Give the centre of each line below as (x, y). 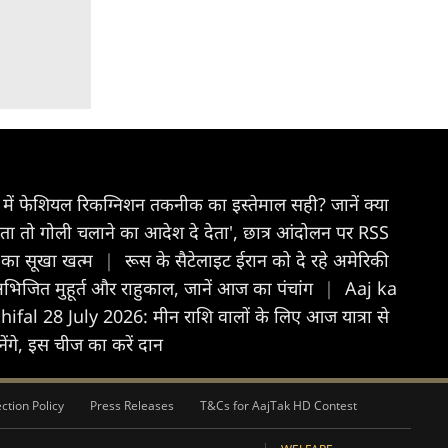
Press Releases (132, 405)
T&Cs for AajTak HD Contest (278, 405)
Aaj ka (371, 288)
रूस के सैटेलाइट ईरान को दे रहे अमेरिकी (257, 260)
